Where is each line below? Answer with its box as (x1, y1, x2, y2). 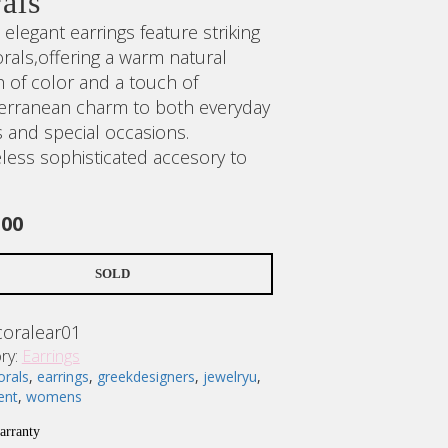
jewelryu (202, 366, 257, 386)
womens (25, 386, 82, 406)
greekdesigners (96, 366, 195, 386)
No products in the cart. (173, 391, 383, 417)
